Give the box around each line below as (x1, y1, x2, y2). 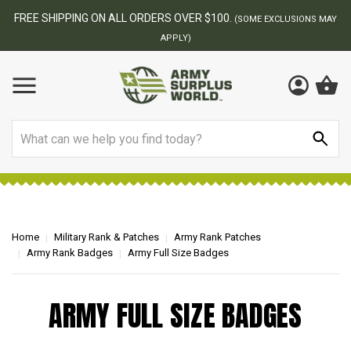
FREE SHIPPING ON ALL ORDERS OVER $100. (14, 12, 234, 24)
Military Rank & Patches (54, 231, 159, 243)
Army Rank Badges (27, 247, 113, 259)
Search (12, 121, 49, 136)
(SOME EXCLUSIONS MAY (234, 14, 337, 24)
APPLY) (160, 33, 191, 43)
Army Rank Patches (174, 231, 261, 243)
